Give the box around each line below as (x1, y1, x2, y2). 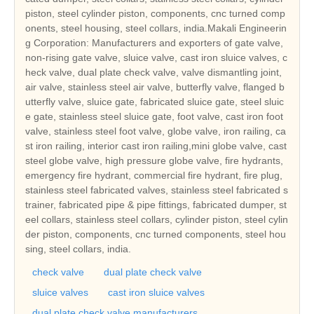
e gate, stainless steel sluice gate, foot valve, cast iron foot (25, 111, 283, 123)
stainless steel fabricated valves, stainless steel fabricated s (25, 184, 288, 196)
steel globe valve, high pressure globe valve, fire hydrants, (25, 155, 283, 167)
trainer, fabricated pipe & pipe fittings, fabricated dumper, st (25, 199, 287, 211)
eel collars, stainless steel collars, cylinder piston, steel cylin (25, 214, 288, 226)
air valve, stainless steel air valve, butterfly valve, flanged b (25, 81, 285, 93)
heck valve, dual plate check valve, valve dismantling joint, (25, 67, 282, 78)
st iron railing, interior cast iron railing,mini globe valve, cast (25, 140, 287, 152)
